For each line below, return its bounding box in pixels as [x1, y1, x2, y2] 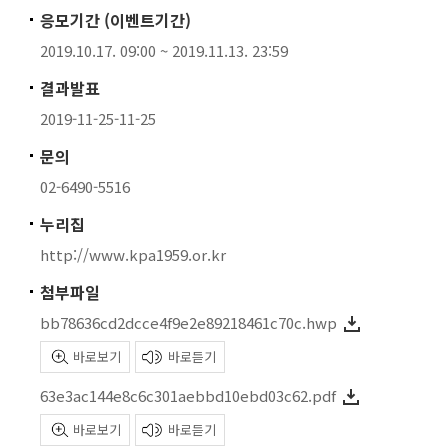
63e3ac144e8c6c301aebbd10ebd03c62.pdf [40, 385, 336, 406]
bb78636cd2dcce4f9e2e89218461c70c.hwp [40, 312, 337, 333]
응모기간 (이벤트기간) [40, 8, 191, 32]
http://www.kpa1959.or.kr [40, 244, 226, 265]
